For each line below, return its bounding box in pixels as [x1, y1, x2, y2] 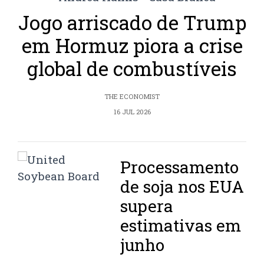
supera [120, 195, 174, 217]
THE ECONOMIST [104, 92, 160, 101]
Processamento [120, 156, 239, 179]
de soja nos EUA [120, 176, 245, 198]
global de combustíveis [27, 55, 237, 82]
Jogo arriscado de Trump [18, 9, 246, 36]
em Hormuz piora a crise [21, 32, 243, 59]
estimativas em [120, 214, 242, 237]
